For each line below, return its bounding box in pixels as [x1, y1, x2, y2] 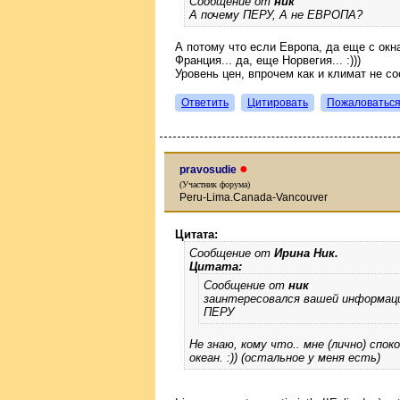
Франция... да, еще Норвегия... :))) [175, 54, 361, 67]
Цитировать [247, 96, 308, 109]
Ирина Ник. [274, 246, 338, 260]
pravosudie [179, 162, 239, 176]
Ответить [181, 96, 229, 109]
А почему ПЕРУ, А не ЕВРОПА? [189, 8, 362, 21]
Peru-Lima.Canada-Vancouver [179, 190, 328, 204]
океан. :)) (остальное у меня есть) [189, 350, 380, 364]
